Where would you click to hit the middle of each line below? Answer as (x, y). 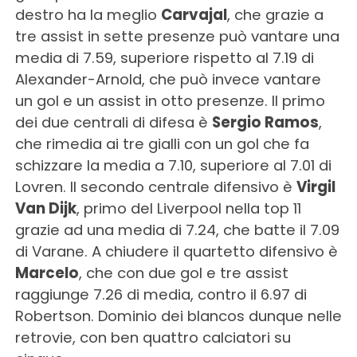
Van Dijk (45, 208)
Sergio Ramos (265, 122)
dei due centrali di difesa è (113, 122)
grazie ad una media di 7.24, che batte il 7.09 (177, 230)
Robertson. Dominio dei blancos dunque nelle (178, 316)
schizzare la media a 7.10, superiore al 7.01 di (173, 165)
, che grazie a (275, 15)
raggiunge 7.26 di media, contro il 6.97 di (161, 294)
